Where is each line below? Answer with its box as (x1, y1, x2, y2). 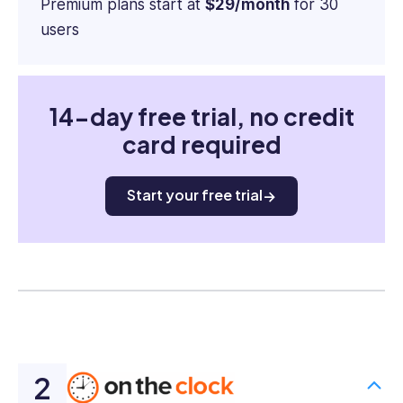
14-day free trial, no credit (49, 101, 354, 131)
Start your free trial (127, 184, 263, 204)
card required (121, 129, 282, 159)
